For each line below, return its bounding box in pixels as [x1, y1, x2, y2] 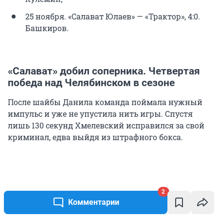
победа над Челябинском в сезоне [8, 76, 175, 89]
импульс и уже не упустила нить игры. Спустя [8, 108, 193, 119]
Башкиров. [25, 22, 69, 33]
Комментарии [68, 198, 119, 207]
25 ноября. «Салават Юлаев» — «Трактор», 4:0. [25, 11, 200, 21]
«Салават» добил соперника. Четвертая [8, 65, 200, 77]
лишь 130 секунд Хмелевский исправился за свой [8, 120, 204, 130]
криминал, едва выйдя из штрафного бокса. [8, 131, 183, 142]
